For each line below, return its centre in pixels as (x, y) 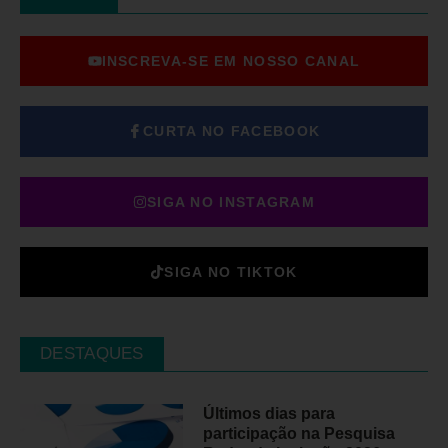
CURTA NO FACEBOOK (232, 131)
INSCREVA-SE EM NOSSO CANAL (231, 61)
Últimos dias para (269, 414)
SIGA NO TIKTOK (231, 272)
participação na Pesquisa (299, 434)
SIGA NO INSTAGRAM (231, 202)
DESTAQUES (92, 354)
